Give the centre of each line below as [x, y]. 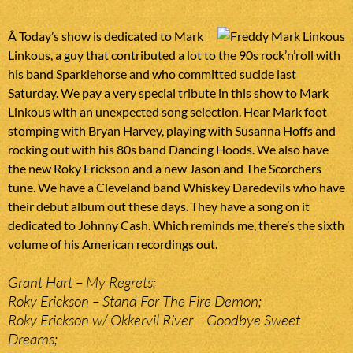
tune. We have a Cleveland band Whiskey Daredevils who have [176, 188]
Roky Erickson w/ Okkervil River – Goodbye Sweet [154, 320]
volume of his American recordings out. [113, 244]
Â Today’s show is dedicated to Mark [106, 36]
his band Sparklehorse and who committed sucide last [152, 74]
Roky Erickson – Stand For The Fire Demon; [135, 301]
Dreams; [33, 339]
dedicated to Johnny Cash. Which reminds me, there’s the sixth [176, 225]
